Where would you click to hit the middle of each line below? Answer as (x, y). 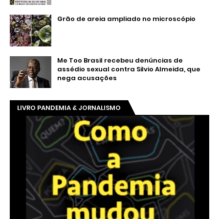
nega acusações (87, 78)
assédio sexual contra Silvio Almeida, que (129, 69)
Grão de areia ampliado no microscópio (126, 19)
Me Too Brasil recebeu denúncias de (120, 60)
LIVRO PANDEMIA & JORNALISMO (69, 108)
